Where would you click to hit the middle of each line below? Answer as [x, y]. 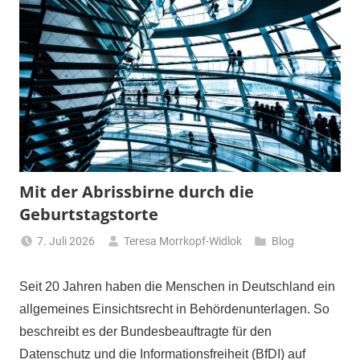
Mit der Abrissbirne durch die [137, 192]
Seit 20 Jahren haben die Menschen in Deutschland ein [177, 287]
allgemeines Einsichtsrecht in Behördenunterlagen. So [174, 309]
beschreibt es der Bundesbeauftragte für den [145, 332]
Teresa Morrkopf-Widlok [183, 241]
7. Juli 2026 [66, 241]
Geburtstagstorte [89, 215]
